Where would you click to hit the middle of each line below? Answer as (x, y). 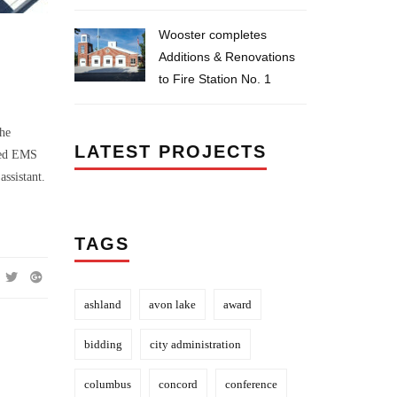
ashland (102, 304)
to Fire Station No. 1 (214, 79)
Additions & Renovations (226, 57)
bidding (103, 344)
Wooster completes (212, 35)
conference (251, 384)
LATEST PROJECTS (170, 152)
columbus (107, 384)
